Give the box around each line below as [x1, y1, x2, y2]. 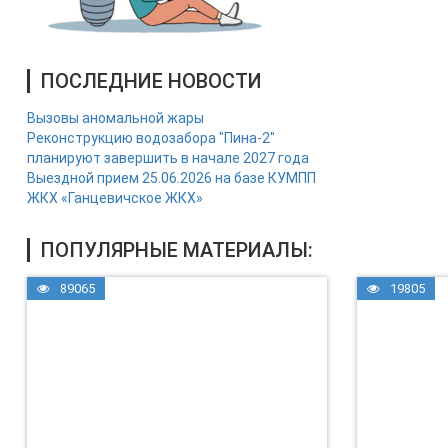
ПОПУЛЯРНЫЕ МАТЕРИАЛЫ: [40, 238, 313, 262]
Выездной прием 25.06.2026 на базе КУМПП [27, 170, 316, 186]
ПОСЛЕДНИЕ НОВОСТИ [40, 69, 262, 93]
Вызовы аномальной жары [27, 110, 204, 126]
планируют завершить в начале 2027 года [27, 150, 309, 166]
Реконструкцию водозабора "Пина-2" [27, 130, 275, 146]
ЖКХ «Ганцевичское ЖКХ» [27, 190, 203, 206]
